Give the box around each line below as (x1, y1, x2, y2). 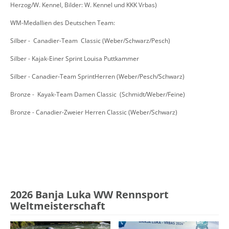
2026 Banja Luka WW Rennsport (10, 188, 169, 202)
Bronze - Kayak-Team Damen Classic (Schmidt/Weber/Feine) (10, 90, 185, 99)
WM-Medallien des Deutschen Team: (10, 18, 115, 28)
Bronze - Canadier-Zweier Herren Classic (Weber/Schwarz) (10, 108, 177, 117)
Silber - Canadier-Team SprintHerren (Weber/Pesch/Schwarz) (10, 72, 185, 81)
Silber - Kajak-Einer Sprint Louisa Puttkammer (10, 54, 139, 63)
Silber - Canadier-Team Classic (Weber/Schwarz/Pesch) (10, 36, 170, 45)
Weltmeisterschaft (10, 199, 105, 213)
